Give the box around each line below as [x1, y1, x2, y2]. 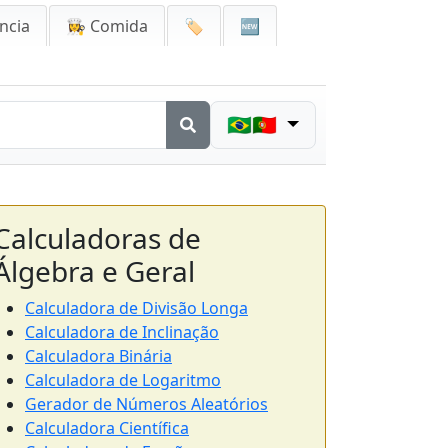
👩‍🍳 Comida [66, 15, 148, 37]
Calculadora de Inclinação [25, 321, 219, 343]
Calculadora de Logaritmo [25, 369, 221, 391]
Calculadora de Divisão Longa [25, 297, 248, 319]
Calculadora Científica [25, 417, 189, 439]
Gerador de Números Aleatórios [25, 393, 268, 415]
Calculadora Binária [25, 345, 172, 367]
